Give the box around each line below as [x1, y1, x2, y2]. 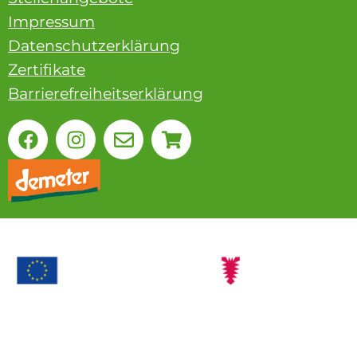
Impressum [8, 13, 95, 32]
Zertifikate [8, 61, 85, 80]
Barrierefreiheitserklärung [8, 84, 203, 104]
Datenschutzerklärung [8, 37, 180, 56]
